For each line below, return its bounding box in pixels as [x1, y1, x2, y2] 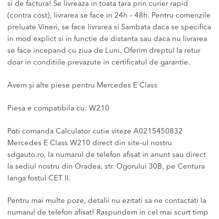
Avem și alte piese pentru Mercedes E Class [7, 82, 157, 89]
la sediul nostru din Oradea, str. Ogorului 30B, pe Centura [7, 163, 205, 171]
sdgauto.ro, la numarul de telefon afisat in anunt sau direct [7, 151, 206, 159]
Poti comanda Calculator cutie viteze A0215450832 [7, 128, 183, 135]
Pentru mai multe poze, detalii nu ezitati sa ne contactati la [7, 197, 206, 205]
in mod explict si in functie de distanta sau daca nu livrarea [7, 35, 207, 43]
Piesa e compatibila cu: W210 [7, 105, 109, 112]
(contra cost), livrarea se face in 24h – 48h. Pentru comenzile [7, 12, 211, 20]
